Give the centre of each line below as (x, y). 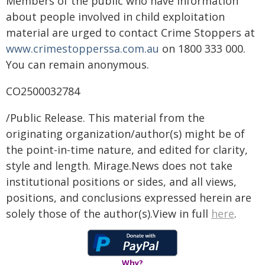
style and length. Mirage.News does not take (119, 166)
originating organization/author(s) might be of (125, 134)
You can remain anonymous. (77, 64)
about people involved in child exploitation (115, 17)
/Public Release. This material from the (105, 118)
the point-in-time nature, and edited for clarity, (127, 150)
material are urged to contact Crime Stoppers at (130, 33)
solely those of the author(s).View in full (109, 214)
